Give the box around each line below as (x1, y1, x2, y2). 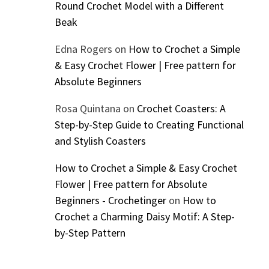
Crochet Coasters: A (136, 101, 226, 116)
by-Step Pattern (54, 226, 125, 240)
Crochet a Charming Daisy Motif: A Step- (54, 210, 235, 224)
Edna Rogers (54, 42, 112, 56)
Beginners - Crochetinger (54, 193, 166, 208)
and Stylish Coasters (54, 134, 146, 148)
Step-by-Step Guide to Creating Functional (54, 118, 244, 132)
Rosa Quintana (54, 101, 121, 116)
